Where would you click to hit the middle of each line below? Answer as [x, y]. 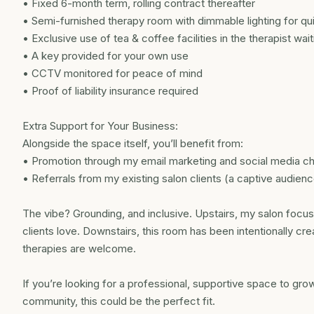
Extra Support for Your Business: [100, 126]
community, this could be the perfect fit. [119, 301]
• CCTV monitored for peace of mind [112, 73]
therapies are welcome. [79, 248]
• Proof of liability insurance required [110, 91]
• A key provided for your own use [105, 56]
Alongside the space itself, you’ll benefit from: [133, 143]
